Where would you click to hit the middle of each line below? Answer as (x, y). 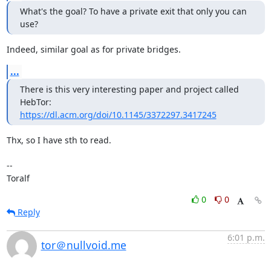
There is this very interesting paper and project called (129, 89)
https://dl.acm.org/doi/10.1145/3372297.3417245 (118, 115)
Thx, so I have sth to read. (59, 140)
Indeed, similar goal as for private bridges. (93, 49)
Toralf (18, 178)
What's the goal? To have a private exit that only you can (133, 11)
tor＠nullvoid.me (83, 245)
